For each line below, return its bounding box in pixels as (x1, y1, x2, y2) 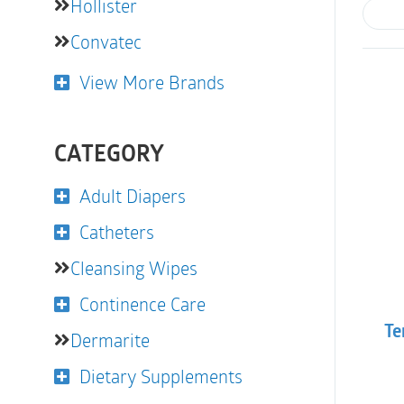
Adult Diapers (79, 184, 186, 207)
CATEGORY (54, 144, 164, 167)
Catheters (79, 220, 154, 243)
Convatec (70, 30, 142, 53)
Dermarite (70, 328, 150, 352)
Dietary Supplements (79, 364, 243, 388)
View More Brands (79, 70, 225, 94)
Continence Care (79, 292, 206, 316)
